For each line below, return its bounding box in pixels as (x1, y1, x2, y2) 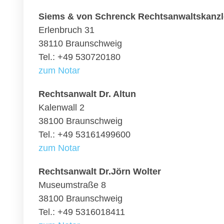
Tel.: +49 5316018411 (38, 207, 125, 217)
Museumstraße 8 (38, 180, 106, 190)
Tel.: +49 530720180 (38, 52, 120, 62)
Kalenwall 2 (38, 102, 84, 112)
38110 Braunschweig (38, 38, 122, 48)
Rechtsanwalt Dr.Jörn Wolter (38, 166, 161, 176)
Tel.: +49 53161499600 (38, 129, 130, 139)
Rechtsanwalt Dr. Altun (38, 89, 136, 99)
